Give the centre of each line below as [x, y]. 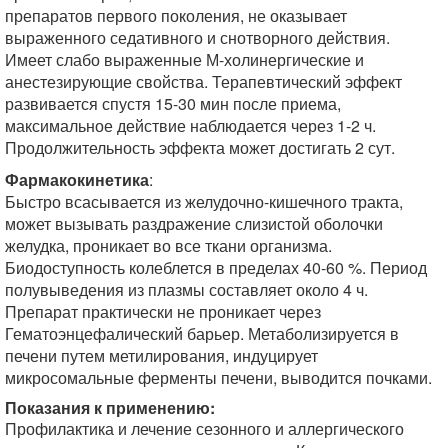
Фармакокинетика [77, 179]
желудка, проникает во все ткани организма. [168, 245]
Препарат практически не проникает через [163, 311]
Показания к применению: [110, 407]
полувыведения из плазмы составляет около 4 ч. [186, 289]
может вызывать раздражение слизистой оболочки [194, 223]
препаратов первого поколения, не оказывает [176, 15]
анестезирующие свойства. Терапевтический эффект [203, 81]
